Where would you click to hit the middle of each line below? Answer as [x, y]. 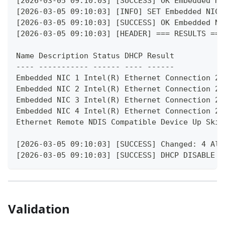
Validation [39, 208]
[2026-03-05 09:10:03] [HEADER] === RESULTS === [120, 33]
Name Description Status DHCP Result [95, 55]
